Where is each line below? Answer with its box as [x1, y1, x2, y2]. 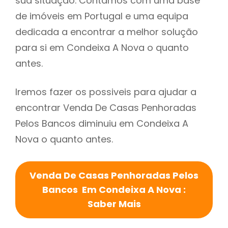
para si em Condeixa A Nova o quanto [15, 41, 189, 54]
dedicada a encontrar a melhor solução [15, 25, 198, 39]
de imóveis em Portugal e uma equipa [15, 10, 188, 23]
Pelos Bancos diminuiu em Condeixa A [15, 117, 188, 130]
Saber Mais [87, 197, 141, 211]
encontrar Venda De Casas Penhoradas [15, 101, 196, 115]
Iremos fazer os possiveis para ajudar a [15, 85, 196, 99]
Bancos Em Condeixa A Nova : [42, 183, 186, 196]
